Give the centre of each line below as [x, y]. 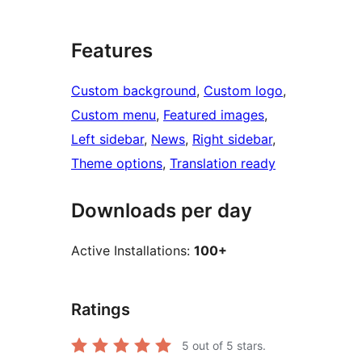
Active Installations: [133, 251]
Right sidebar [232, 139]
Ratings [101, 310]
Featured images [214, 115]
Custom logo [243, 91]
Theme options [117, 164]
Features [112, 51]
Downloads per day [162, 211]
